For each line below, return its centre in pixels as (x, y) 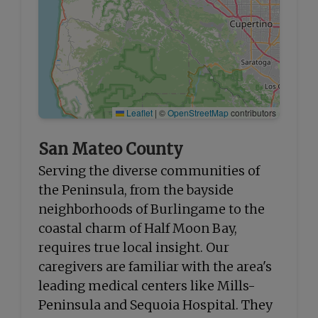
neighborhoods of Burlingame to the (152, 209)
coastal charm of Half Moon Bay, (138, 228)
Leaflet (138, 113)
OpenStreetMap (198, 113)
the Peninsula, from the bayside (136, 190)
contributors (252, 113)
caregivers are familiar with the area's (155, 267)
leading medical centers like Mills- (147, 286)
